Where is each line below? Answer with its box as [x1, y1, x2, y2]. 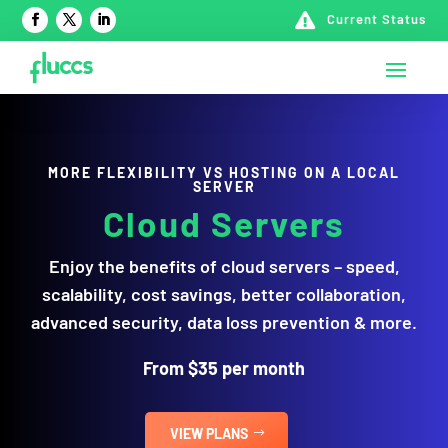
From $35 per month [143, 357, 305, 380]
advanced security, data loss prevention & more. [31, 311, 417, 334]
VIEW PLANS [170, 425, 248, 443]
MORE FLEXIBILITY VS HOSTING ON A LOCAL [48, 164, 400, 182]
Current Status [326, 11, 426, 27]
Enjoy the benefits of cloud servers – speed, [48, 255, 400, 278]
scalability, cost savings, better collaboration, [42, 283, 406, 306]
